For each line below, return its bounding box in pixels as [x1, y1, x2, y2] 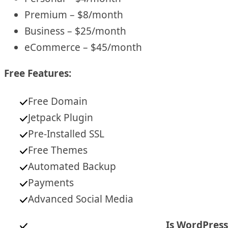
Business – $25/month [24, 24, 126, 38]
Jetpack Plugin [28, 111, 94, 125]
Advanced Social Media [28, 192, 134, 206]
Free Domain [28, 95, 88, 108]
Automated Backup [28, 160, 117, 174]
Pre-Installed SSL [28, 127, 105, 141]
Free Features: [4, 67, 71, 80]
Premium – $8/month [24, 8, 123, 22]
